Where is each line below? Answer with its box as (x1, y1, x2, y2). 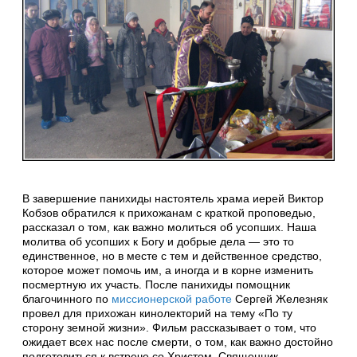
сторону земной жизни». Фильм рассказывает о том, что (22, 320, 316, 334)
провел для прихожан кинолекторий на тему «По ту (22, 306, 292, 320)
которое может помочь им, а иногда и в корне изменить (22, 263, 313, 277)
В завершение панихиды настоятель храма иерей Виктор (22, 191, 324, 205)
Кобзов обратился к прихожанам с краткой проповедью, (22, 206, 316, 219)
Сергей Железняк (232, 292, 328, 305)
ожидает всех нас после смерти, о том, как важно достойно (22, 335, 333, 348)
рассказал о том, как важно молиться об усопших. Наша (22, 220, 316, 233)
